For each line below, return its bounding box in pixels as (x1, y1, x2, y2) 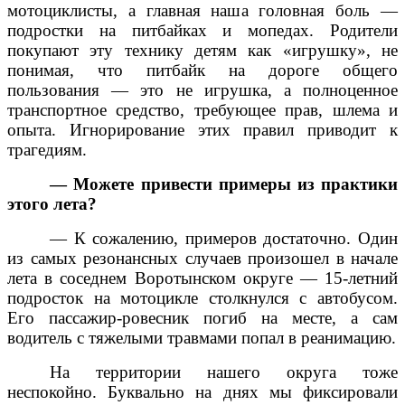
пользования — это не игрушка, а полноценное (7, 80, 398, 100)
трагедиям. (7, 140, 87, 160)
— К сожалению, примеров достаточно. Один (50, 229, 398, 249)
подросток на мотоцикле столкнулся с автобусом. (7, 288, 398, 308)
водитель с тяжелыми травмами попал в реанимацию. (7, 328, 396, 348)
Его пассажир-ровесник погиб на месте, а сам (7, 308, 398, 328)
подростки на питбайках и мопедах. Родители (7, 21, 398, 41)
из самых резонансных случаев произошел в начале (7, 249, 398, 268)
